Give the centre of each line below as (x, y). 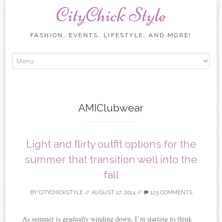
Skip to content (132, 57)
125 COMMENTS (170, 192)
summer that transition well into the (111, 159)
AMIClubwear (111, 108)
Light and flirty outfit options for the (111, 144)
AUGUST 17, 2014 (113, 192)
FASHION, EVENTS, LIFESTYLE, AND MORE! (111, 35)
